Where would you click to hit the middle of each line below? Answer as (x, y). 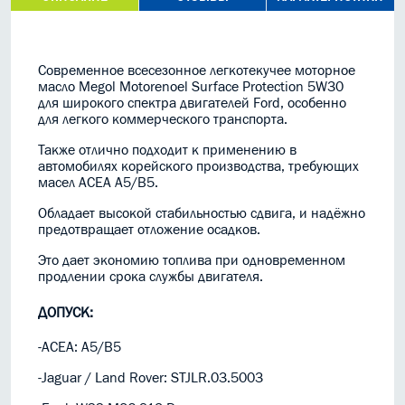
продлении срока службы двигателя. (151, 276)
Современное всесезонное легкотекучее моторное (197, 70)
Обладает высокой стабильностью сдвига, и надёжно (202, 213)
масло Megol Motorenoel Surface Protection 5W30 (191, 86)
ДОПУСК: (66, 312)
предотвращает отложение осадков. (149, 229)
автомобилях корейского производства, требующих (198, 166)
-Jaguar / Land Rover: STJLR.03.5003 (151, 377)
